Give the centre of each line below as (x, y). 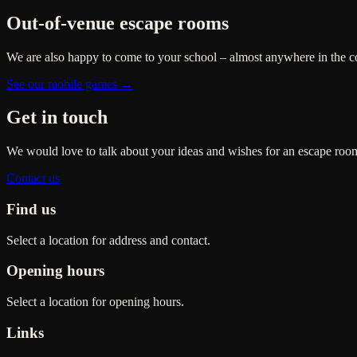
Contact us (33, 178)
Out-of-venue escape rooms (118, 23)
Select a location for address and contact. (108, 240)
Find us (31, 210)
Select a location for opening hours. (95, 302)
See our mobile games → (70, 84)
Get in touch (57, 118)
